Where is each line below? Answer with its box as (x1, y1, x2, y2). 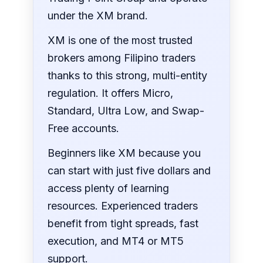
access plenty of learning (48, 182, 170, 195)
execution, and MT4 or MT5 (48, 235, 184, 248)
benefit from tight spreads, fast (48, 217, 199, 230)
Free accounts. (48, 122, 120, 135)
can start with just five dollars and (48, 164, 211, 177)
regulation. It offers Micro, (48, 87, 174, 100)
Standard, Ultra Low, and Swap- (48, 104, 205, 117)
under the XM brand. (48, 9, 149, 22)
